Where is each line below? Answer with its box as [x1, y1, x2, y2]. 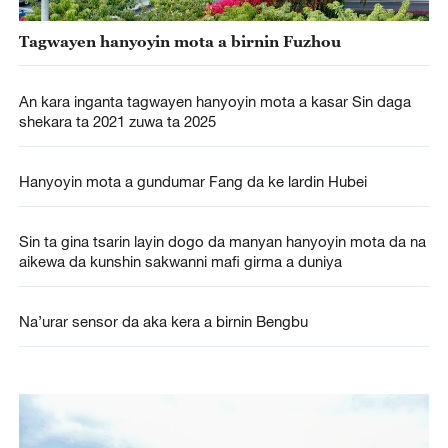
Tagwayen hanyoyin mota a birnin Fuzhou [18, 31, 341, 50]
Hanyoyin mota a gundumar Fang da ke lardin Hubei [18, 171, 367, 190]
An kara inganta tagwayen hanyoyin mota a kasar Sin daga [18, 91, 411, 110]
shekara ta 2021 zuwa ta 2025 [18, 111, 216, 130]
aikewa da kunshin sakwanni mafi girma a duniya [18, 252, 342, 271]
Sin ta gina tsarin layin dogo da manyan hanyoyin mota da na [18, 232, 426, 251]
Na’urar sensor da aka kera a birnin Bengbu [18, 312, 308, 331]
